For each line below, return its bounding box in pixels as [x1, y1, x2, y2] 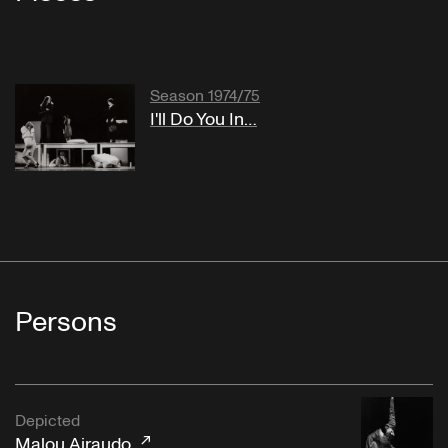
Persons [15, 302, 117, 342]
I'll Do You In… [150, 107, 257, 133]
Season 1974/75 [150, 85, 260, 108]
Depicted [15, 410, 80, 433]
